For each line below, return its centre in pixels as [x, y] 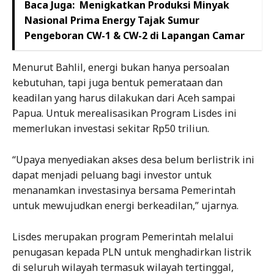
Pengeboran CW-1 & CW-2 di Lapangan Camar [135, 36]
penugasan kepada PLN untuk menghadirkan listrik [132, 252]
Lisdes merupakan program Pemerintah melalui [123, 237]
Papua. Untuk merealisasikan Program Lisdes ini [124, 113]
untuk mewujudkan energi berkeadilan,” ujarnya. [125, 206]
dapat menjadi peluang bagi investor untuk [112, 175]
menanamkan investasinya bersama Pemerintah [124, 191]
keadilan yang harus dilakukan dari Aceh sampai [124, 98]
